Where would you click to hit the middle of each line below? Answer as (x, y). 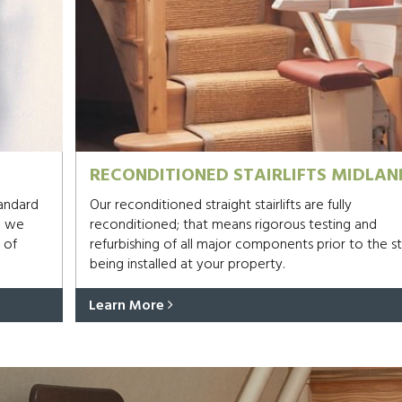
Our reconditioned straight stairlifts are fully (220, 205)
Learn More (128, 306)
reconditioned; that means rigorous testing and (233, 225)
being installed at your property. (187, 265)
